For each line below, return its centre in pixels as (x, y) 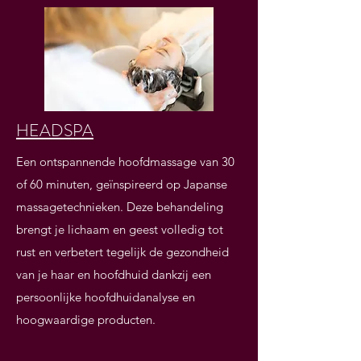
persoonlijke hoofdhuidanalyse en (106, 297)
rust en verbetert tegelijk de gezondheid (122, 252)
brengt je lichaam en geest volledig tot (120, 229)
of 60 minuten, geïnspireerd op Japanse (122, 184)
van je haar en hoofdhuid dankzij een (114, 274)
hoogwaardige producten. (86, 320)
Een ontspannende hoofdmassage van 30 (125, 162)
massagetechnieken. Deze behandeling (120, 207)
